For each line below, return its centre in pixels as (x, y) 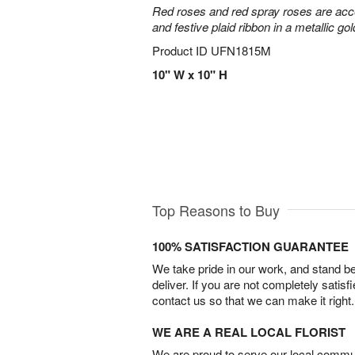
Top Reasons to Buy (216, 210)
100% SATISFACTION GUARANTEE (250, 246)
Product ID (181, 50)
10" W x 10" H (190, 74)
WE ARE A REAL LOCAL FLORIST (249, 332)
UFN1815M (241, 50)
